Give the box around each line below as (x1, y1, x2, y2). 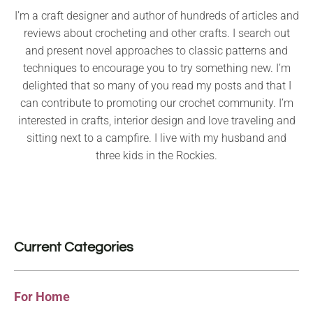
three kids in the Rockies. (96, 148, 217, 162)
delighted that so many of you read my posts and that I (22, 78, 291, 92)
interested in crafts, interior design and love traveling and (17, 113, 296, 127)
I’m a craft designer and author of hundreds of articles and (14, 8, 299, 22)
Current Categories (14, 240, 133, 254)
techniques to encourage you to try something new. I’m (22, 61, 291, 75)
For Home (14, 289, 70, 304)
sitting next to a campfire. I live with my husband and (27, 131, 286, 145)
